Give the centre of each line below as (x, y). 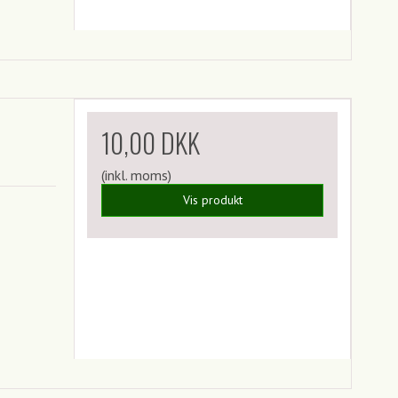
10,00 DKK (151, 142)
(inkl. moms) (137, 175)
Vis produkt (212, 199)
